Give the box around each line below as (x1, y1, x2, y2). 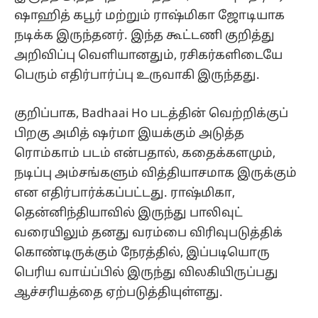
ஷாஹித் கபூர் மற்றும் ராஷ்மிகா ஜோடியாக (14, 9, 285, 24)
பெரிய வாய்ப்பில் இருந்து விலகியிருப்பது (14, 265, 278, 281)
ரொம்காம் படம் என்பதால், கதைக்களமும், (14, 146, 275, 162)
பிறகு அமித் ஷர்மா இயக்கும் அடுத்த (14, 126, 244, 142)
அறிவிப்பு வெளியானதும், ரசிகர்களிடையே (14, 48, 283, 64)
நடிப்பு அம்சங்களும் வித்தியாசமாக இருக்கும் (14, 166, 297, 182)
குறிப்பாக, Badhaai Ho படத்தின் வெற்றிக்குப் (14, 106, 288, 122)
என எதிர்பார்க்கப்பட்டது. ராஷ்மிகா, (14, 186, 235, 202)
